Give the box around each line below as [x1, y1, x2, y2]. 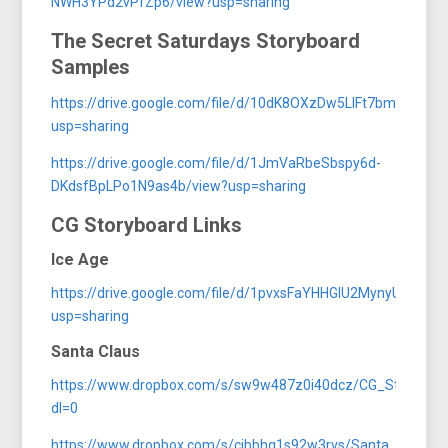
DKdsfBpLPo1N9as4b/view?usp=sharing [51, 177, 307, 194]
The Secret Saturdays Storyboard [51, 28, 361, 53]
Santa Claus [51, 341, 141, 361]
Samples [51, 54, 131, 79]
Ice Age [51, 249, 110, 269]
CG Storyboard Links [51, 212, 243, 237]
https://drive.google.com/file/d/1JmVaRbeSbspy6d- [51, 154, 382, 171]
